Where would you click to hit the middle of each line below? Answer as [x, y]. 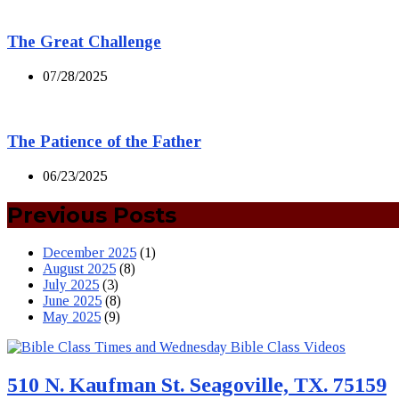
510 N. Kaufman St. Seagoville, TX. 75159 [197, 385]
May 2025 [72, 317]
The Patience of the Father [104, 141]
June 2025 [72, 301]
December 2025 [90, 253]
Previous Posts [92, 215]
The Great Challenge [84, 42]
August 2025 [79, 269]
